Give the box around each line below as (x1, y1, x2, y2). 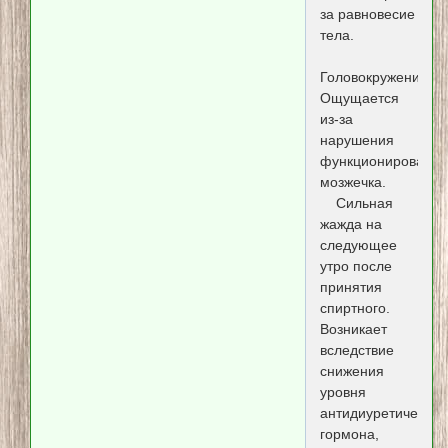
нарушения (319, 131, 394, 148)
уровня (319, 383, 366, 400)
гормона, (319, 425, 379, 442)
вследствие (319, 341, 394, 358)
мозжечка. (319, 173, 386, 190)
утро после (319, 257, 392, 274)
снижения (319, 362, 384, 379)
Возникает (319, 320, 387, 337)
